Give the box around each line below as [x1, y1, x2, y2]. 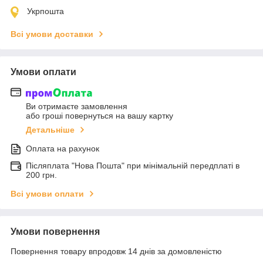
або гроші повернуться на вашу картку [26, 110, 173, 120]
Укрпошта [27, 6, 64, 16]
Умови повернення [11, 226, 100, 237]
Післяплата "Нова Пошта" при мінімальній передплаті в [26, 160, 240, 170]
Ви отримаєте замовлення [26, 101, 127, 111]
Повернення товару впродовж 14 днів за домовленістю [11, 246, 222, 256]
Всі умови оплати [11, 188, 84, 198]
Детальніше [26, 124, 75, 134]
